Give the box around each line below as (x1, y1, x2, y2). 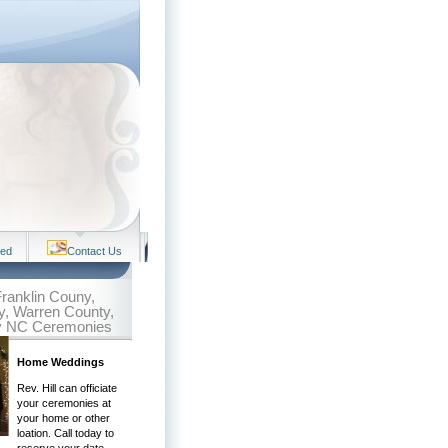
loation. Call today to (17, 427, 114, 439)
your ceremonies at (17, 397, 111, 409)
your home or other (17, 412, 110, 424)
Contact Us (66, 245, 122, 257)
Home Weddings (17, 356, 104, 368)
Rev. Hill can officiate (17, 382, 117, 394)
